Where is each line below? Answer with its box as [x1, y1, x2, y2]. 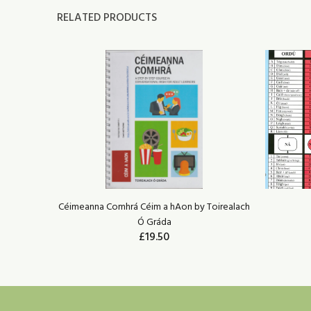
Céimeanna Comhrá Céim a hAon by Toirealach [58, 199, 250, 216]
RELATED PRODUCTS [57, 9, 157, 28]
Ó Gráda [137, 215, 171, 231]
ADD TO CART [133, 259, 196, 276]
